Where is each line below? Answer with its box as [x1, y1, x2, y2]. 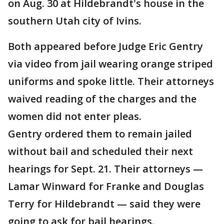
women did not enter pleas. [8, 109, 141, 123]
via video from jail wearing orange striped [8, 57, 213, 71]
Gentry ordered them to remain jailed [8, 127, 192, 141]
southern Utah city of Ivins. [8, 14, 141, 28]
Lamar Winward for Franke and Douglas [8, 179, 204, 193]
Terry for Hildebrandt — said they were [8, 197, 200, 211]
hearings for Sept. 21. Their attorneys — [8, 162, 203, 176]
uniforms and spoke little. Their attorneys [8, 74, 214, 88]
